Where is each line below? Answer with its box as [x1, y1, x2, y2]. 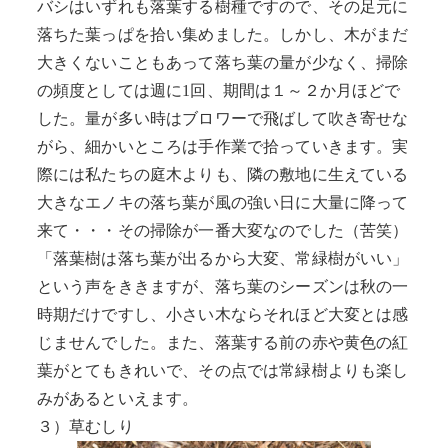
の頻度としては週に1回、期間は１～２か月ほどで [36, 81, 401, 99]
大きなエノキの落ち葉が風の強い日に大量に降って [36, 193, 409, 211]
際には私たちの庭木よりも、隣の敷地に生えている [36, 165, 409, 183]
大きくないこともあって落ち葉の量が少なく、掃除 [36, 53, 409, 71]
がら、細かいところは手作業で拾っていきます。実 [36, 137, 409, 155]
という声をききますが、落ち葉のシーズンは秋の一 [36, 277, 409, 295]
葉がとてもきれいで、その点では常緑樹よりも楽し [36, 361, 409, 379]
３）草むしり [36, 417, 134, 435]
